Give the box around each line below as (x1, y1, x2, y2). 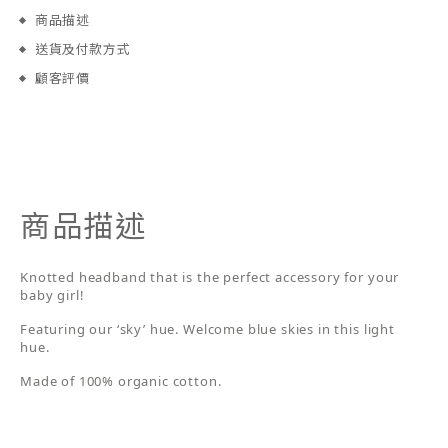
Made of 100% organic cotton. (20, 372, 222, 390)
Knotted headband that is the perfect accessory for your (20, 268, 400, 286)
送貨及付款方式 (35, 41, 130, 57)
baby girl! (20, 286, 85, 304)
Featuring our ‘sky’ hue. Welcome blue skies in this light (20, 320, 395, 338)
